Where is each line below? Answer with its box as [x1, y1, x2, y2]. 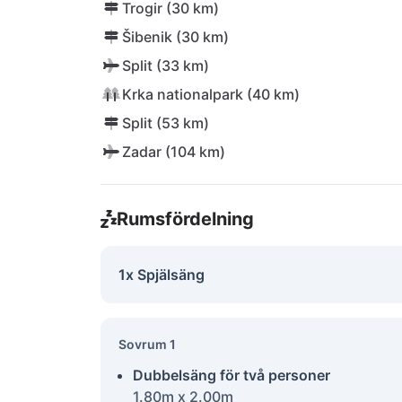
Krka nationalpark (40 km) [122, 85, 300, 103]
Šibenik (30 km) [122, 28, 229, 46]
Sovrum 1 [118, 336, 176, 352]
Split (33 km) [122, 57, 209, 74]
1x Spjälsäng [118, 266, 205, 284]
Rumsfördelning [116, 208, 254, 230]
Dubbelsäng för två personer [133, 366, 330, 384]
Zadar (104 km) [122, 143, 225, 161]
